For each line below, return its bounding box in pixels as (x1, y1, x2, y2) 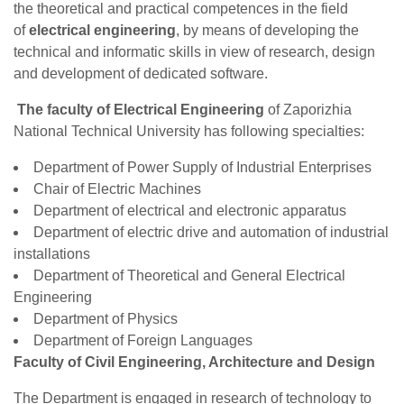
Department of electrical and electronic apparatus (33, 203, 346, 218)
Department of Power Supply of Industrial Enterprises (33, 160, 372, 175)
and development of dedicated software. (14, 66, 268, 81)
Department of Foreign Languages (33, 333, 252, 348)
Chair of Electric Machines (33, 181, 201, 197)
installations (14, 246, 90, 262)
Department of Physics (33, 311, 178, 326)
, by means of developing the (176, 23, 359, 38)
